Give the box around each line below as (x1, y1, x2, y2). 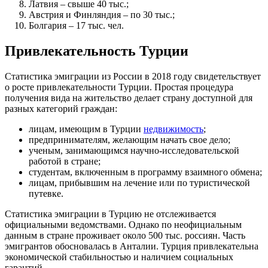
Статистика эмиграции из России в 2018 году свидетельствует (5, 71, 261, 81)
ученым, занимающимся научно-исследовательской (29, 145, 239, 156)
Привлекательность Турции (5, 42, 188, 59)
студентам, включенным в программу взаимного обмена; (29, 166, 262, 177)
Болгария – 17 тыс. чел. (29, 20, 124, 31)
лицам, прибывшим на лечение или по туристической (29, 177, 250, 188)
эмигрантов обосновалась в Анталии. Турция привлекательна (5, 240, 258, 251)
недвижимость (144, 123, 203, 134)
